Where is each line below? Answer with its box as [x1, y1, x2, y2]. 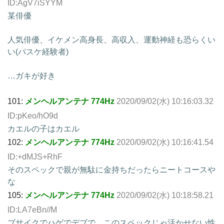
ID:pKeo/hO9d [7, 111, 58, 120]
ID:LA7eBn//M [7, 205, 57, 214]
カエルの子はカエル [7, 124, 79, 133]
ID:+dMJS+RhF [7, 152, 62, 161]
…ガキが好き [7, 71, 55, 80]
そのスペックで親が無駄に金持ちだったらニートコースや [7, 165, 215, 174]
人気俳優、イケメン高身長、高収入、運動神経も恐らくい [7, 35, 215, 44]
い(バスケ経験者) [7, 47, 68, 56]
